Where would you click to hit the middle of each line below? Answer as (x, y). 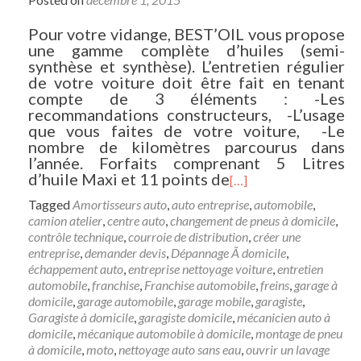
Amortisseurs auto (120, 204)
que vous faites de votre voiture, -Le (187, 131)
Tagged (50, 204)
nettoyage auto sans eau (180, 349)
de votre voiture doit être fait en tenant (187, 82)
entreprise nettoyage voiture (200, 269)
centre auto (136, 220)
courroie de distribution (188, 237)
